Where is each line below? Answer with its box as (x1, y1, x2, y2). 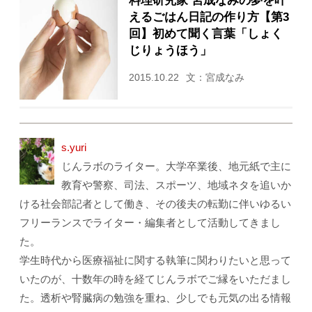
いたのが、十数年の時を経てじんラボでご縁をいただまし (19, 273, 292, 286)
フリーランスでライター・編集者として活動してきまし (19, 217, 281, 229)
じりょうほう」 (128, 44, 212, 57)
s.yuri (61, 141, 87, 154)
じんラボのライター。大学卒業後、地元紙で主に (61, 160, 292, 173)
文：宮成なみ (185, 72, 244, 83)
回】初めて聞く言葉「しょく (128, 27, 283, 40)
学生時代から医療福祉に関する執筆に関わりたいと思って (19, 254, 292, 267)
